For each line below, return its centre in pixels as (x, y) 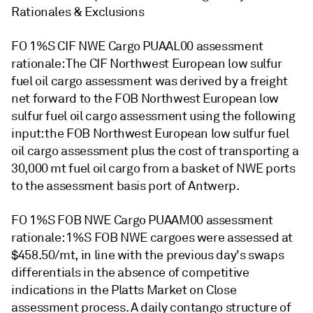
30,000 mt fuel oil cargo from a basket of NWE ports (153, 168)
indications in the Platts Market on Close (124, 290)
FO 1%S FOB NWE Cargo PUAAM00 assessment (142, 220)
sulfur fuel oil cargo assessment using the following (153, 116)
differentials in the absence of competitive (130, 272)
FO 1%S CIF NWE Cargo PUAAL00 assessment (137, 46)
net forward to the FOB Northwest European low (145, 99)
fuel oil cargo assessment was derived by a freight (150, 81)
